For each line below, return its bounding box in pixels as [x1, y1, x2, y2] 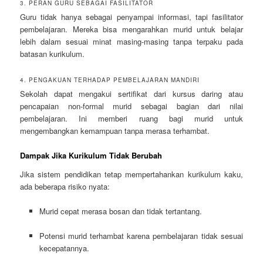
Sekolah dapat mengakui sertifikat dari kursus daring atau [20, 88, 243, 100]
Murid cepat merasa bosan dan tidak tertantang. [39, 205, 202, 217]
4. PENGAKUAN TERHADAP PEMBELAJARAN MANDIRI [20, 76, 200, 85]
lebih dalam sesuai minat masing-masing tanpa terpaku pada [20, 36, 243, 48]
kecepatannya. [39, 242, 89, 254]
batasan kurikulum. [20, 48, 85, 60]
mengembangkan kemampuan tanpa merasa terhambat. [20, 125, 210, 137]
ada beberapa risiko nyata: [20, 180, 110, 192]
